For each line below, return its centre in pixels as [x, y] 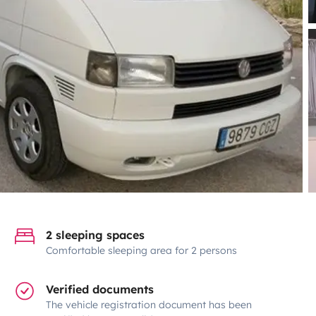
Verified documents [100, 289]
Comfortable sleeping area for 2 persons [142, 250]
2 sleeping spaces [96, 235]
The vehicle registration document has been [149, 304]
